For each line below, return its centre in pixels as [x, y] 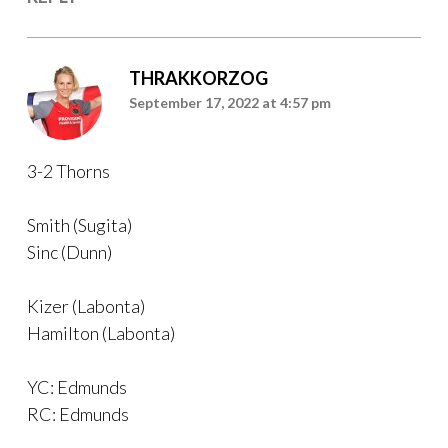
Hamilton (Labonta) [101, 333]
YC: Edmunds [77, 387]
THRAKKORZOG [198, 78]
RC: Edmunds [78, 414]
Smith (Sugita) [79, 225]
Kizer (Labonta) [86, 306]
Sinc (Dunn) [69, 252]
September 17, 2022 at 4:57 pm [230, 103]
